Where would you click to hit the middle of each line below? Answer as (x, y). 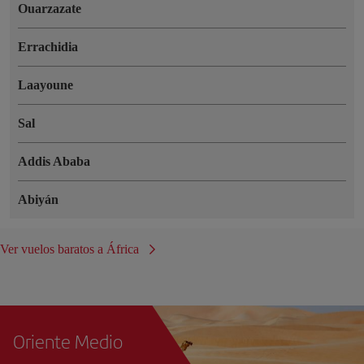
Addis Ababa (54, 161)
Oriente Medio (68, 341)
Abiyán (38, 199)
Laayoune (45, 84)
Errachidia (48, 46)
